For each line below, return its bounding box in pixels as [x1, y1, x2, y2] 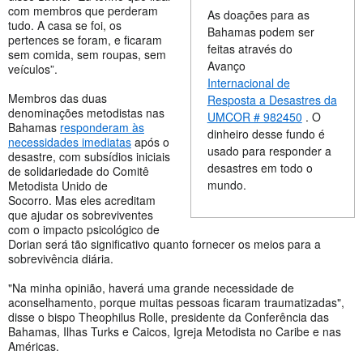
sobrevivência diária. [8, 250, 117, 267]
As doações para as [207, 6, 310, 23]
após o [131, 133, 169, 150]
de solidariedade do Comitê [8, 162, 149, 179]
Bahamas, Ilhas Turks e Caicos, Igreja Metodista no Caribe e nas [8, 322, 341, 340]
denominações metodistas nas [8, 104, 164, 121]
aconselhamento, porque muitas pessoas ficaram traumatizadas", [8, 293, 344, 310]
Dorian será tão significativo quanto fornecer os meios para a [8, 235, 321, 252]
